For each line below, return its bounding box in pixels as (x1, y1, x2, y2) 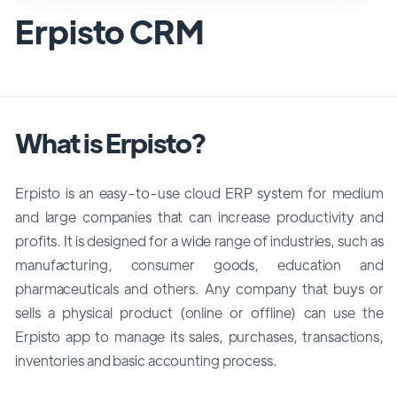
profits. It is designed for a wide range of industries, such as (15, 230, 384, 250)
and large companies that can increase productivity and (15, 206, 384, 226)
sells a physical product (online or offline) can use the (15, 302, 384, 322)
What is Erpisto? (15, 125, 206, 160)
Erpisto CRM (15, 10, 204, 51)
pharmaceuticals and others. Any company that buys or (15, 278, 384, 298)
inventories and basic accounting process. (15, 350, 277, 370)
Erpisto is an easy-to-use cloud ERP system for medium (15, 183, 384, 202)
